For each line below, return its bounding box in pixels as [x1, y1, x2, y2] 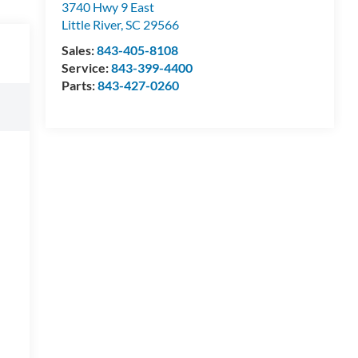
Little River [61, 17, 121, 33]
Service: [61, 60, 111, 76]
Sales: [61, 42, 97, 58]
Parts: [61, 78, 97, 93]
